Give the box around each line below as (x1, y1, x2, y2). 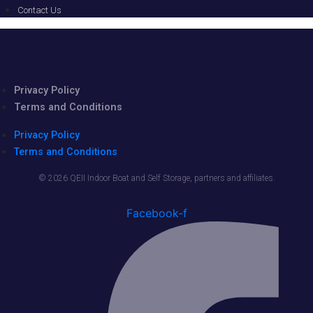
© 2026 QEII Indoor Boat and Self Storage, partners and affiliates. (38, 173, 275, 184)
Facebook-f (126, 206, 187, 221)
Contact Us (17, 5, 61, 16)
